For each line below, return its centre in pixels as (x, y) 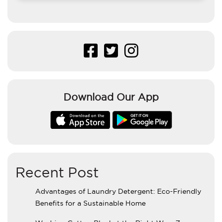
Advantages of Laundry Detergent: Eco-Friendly (118, 191)
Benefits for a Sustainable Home (90, 203)
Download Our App (111, 97)
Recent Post (57, 172)
